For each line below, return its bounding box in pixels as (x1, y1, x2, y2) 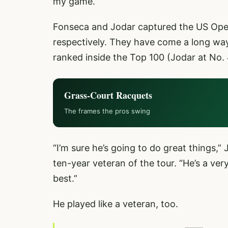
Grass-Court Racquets (64, 89, 152, 102)
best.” (53, 173, 77, 184)
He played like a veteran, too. (53, 198, 181, 209)
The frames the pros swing (64, 107, 150, 115)
